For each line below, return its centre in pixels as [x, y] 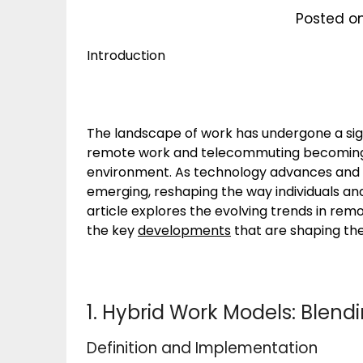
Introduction [126, 56]
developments [184, 231]
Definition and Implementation [202, 348]
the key [112, 231]
